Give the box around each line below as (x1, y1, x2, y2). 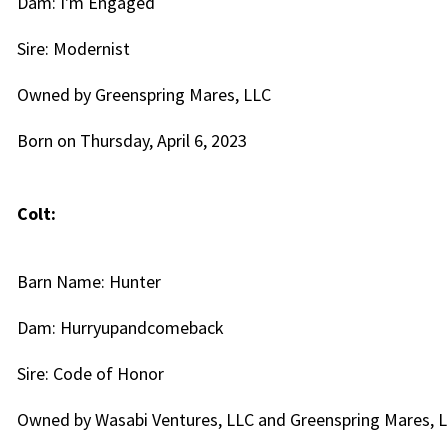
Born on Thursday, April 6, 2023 (16, 129, 247, 152)
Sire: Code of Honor (16, 362, 164, 385)
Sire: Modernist (16, 37, 130, 60)
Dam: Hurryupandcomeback (16, 316, 224, 339)
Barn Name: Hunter (16, 270, 161, 293)
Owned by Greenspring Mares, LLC (16, 83, 271, 106)
